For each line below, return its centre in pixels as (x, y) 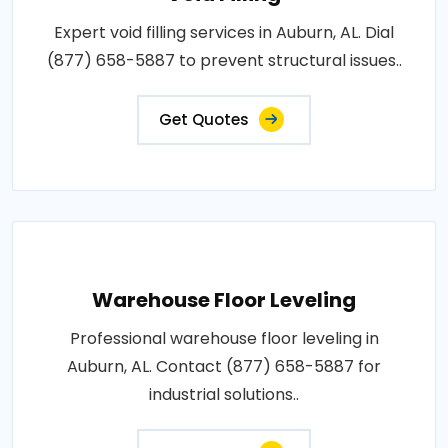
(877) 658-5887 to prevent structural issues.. (224, 61)
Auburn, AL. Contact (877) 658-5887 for (224, 367)
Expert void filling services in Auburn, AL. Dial (224, 33)
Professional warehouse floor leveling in (224, 339)
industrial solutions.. (224, 395)
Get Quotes (204, 120)
